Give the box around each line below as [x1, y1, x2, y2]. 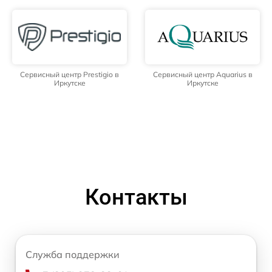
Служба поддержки [25, 248, 120, 260]
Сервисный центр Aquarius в [152, 70, 253, 79]
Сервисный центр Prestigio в [20, 70, 119, 79]
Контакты [84, 185, 188, 210]
